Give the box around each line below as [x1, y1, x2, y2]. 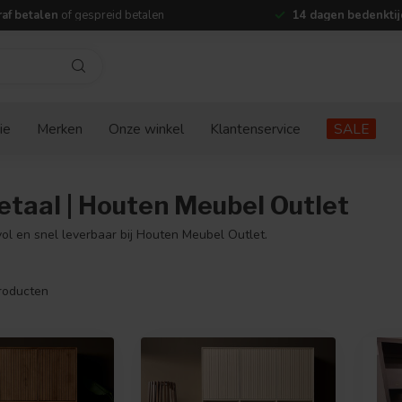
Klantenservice [210, 119, 301, 138]
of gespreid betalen [57, 7, 164, 23]
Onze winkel [109, 119, 184, 138]
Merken [37, 119, 83, 138]
